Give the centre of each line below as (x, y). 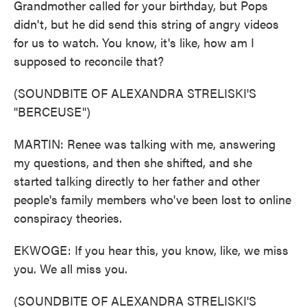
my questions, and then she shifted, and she (133, 162)
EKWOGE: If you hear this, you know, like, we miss (151, 250)
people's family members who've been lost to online (152, 199)
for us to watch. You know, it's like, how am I (134, 42)
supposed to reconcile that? (89, 61)
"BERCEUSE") (52, 111)
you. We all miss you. (71, 268)
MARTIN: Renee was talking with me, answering (145, 144)
